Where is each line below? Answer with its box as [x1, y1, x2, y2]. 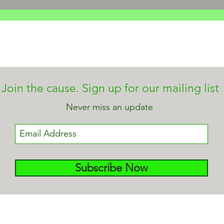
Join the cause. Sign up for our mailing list [1, 81, 219, 95]
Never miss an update [65, 101, 153, 112]
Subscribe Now [75, 160, 148, 174]
